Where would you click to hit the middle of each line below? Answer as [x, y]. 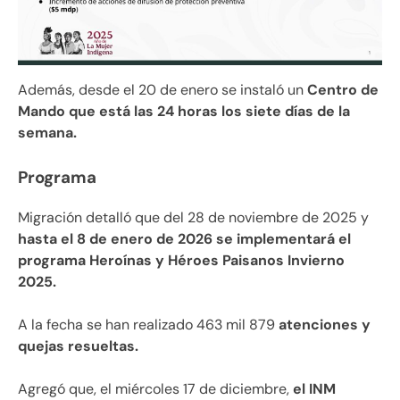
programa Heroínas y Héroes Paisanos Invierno [181, 261]
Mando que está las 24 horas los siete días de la [184, 112]
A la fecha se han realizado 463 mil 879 [148, 325]
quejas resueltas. [78, 346]
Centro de [341, 90]
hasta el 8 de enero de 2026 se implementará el [184, 239]
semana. [47, 133]
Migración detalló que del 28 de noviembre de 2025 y [193, 218]
